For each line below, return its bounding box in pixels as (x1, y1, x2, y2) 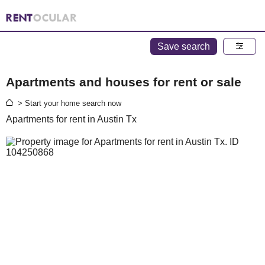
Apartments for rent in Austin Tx (6, 114, 137, 124)
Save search (157, 41, 210, 51)
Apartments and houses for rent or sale (6, 75, 241, 89)
